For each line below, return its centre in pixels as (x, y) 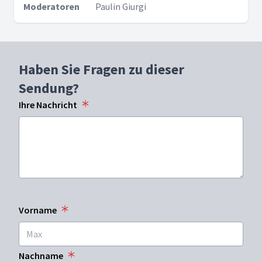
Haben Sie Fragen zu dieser (101, 69)
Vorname (38, 210)
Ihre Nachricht (48, 105)
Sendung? (49, 88)
